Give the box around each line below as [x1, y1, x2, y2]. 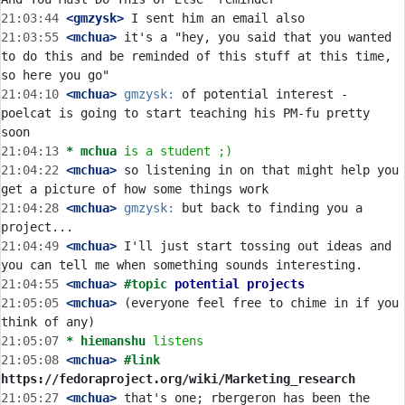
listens [153, 334, 203, 348]
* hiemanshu [66, 334, 146, 348]
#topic [124, 277, 174, 291]
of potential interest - [174, 87, 348, 101]
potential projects [174, 277, 305, 291]
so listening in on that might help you [117, 163, 399, 177]
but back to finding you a [174, 201, 363, 215]
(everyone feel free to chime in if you [117, 296, 399, 310]
